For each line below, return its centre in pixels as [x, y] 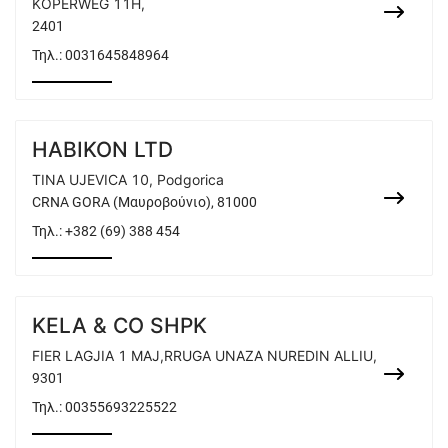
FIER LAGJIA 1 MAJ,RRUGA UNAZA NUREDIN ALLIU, [204, 355]
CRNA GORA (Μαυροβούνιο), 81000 [144, 202]
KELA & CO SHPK [119, 325]
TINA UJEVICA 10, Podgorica [128, 179]
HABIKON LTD [102, 149]
